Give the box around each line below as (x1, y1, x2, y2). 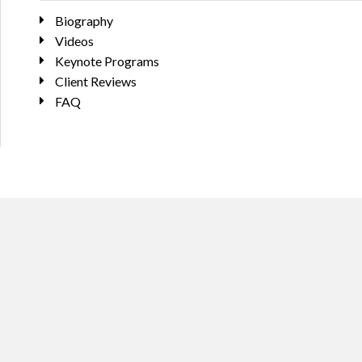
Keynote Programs (54, 53, 159, 69)
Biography (54, 13, 113, 28)
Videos (54, 33, 94, 48)
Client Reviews (54, 74, 137, 89)
